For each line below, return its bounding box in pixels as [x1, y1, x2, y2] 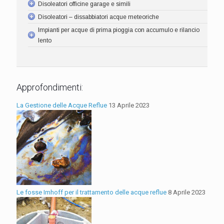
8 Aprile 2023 [166, 188, 205, 196]
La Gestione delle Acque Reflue [16, 101, 107, 109]
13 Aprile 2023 [107, 101, 149, 109]
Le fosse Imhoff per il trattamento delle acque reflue [16, 188, 166, 196]
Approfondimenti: [16, 81, 83, 92]
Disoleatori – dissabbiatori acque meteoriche [38, 13, 159, 21]
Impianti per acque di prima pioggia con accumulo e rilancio [38, 26, 199, 34]
